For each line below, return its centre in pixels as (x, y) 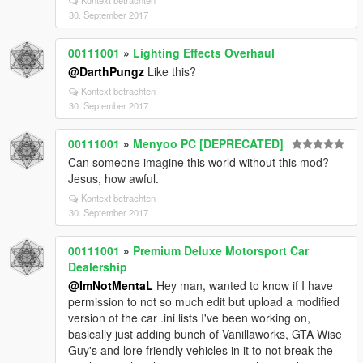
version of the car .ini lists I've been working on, (189, 318)
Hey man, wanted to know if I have (243, 285)
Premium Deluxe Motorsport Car (221, 250)
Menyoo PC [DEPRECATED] (208, 143)
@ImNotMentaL (111, 285)
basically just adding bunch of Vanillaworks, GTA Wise (205, 334)
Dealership (98, 267)
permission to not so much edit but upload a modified (204, 301)
